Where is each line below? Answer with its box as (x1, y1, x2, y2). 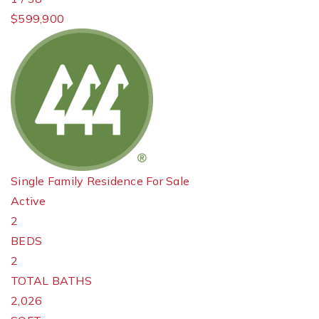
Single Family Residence (11, 174, 143, 188)
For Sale (146, 174, 189, 188)
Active (11, 194, 46, 208)
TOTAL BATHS (11, 273, 92, 288)
